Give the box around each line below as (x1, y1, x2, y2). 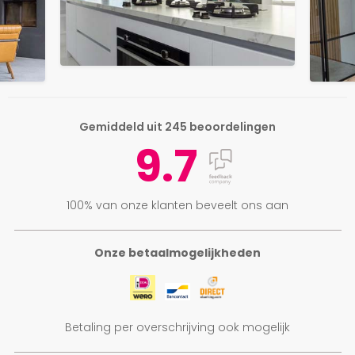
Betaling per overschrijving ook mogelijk (65, 319, 290, 335)
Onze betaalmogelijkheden (94, 244, 261, 261)
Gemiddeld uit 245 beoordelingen (79, 119, 276, 136)
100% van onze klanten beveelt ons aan (67, 197, 288, 214)
